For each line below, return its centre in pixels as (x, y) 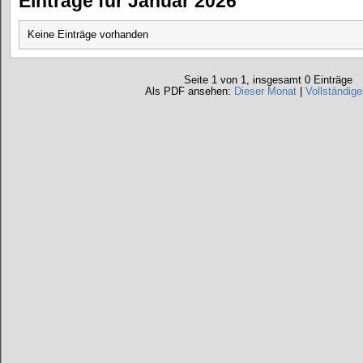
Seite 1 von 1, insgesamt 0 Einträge (268, 80)
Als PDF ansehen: (189, 92)
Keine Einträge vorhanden (88, 35)
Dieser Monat (265, 92)
